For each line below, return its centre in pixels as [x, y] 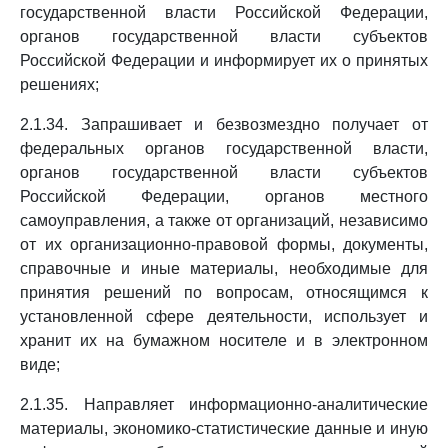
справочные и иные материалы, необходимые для [224, 268]
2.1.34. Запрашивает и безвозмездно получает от [224, 124]
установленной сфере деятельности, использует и [224, 316]
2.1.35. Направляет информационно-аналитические [224, 404]
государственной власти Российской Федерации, [224, 12]
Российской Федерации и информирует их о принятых [224, 60]
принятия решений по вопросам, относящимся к [224, 292]
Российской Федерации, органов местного [224, 196]
